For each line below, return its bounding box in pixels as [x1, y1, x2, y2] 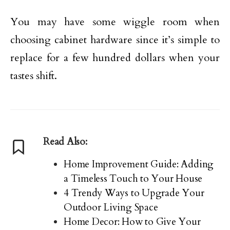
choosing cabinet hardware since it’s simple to [10, 32, 220, 47]
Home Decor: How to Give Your [64, 215, 201, 228]
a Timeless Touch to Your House [64, 171, 203, 185]
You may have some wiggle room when [10, 14, 220, 29]
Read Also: [43, 135, 87, 148]
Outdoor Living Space [64, 200, 158, 214]
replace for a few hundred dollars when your [10, 50, 220, 65]
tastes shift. [10, 68, 57, 83]
